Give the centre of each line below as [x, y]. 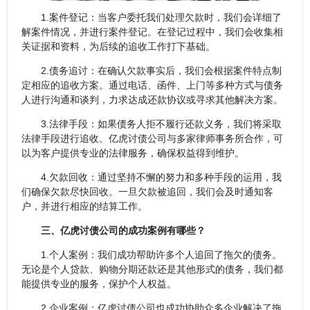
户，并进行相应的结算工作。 [84, 207]
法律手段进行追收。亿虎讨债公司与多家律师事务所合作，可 [152, 139]
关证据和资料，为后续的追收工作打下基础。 [118, 47]
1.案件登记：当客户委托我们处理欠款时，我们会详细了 [161, 18]
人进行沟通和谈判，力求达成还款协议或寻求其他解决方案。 [152, 100]
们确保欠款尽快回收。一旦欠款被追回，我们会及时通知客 [147, 192]
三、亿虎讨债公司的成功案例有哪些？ [123, 231]
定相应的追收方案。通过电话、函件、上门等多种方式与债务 [152, 85]
